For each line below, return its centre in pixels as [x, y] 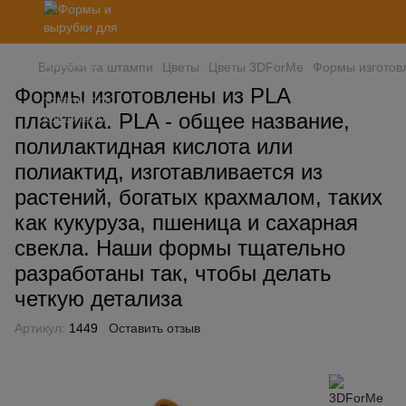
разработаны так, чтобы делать [173, 273]
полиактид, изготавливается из [169, 172]
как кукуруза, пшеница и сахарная [186, 222]
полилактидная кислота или [154, 146]
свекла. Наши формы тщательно [180, 248]
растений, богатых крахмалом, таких [198, 197]
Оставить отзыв [155, 328]
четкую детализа [98, 299]
